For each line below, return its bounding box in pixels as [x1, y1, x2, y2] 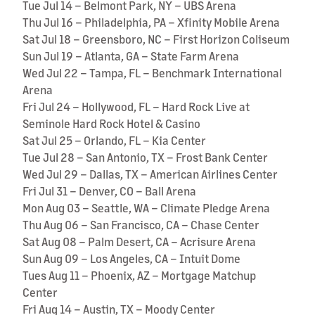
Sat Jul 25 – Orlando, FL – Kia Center [22, 132, 206, 148]
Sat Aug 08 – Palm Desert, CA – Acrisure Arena [22, 233, 256, 249]
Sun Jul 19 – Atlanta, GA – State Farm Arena [22, 48, 239, 63]
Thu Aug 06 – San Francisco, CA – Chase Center [22, 217, 259, 232]
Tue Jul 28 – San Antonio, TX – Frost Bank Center [22, 149, 268, 165]
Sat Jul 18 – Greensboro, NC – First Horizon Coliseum [22, 31, 290, 46]
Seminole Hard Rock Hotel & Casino [22, 115, 200, 131]
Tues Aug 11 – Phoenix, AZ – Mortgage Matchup [22, 267, 256, 283]
